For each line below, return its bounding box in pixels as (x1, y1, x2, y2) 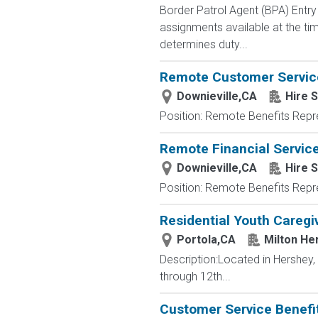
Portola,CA (176, 233, 236, 246)
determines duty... (159, 38, 248, 51)
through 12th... (159, 270, 231, 283)
